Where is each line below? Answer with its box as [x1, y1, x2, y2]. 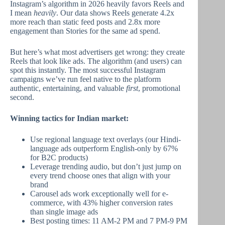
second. [10, 93, 34, 101]
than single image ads [30, 207, 98, 216]
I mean [10, 9, 34, 17]
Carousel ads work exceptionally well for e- [30, 189, 168, 198]
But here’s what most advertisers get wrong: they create [10, 48, 185, 56]
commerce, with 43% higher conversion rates [30, 198, 173, 207]
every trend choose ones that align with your [30, 171, 170, 180]
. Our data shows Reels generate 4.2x [56, 9, 174, 17]
